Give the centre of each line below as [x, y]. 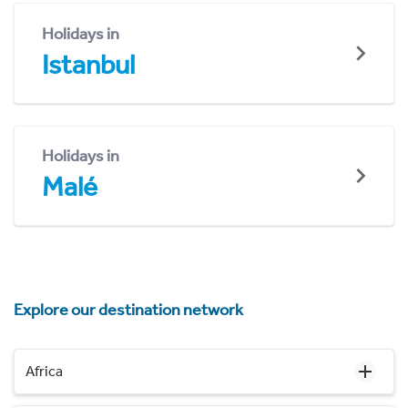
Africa [44, 372]
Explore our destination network [128, 310]
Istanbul [88, 64]
